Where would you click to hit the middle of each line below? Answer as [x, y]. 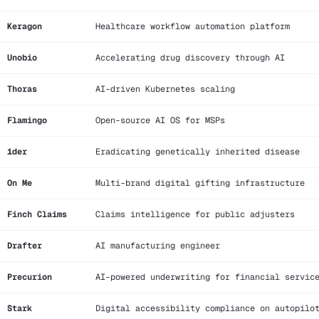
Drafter [25, 245]
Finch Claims [37, 214]
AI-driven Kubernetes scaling [165, 89]
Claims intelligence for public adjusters [195, 214]
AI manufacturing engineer [158, 245]
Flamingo [27, 120]
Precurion [30, 277]
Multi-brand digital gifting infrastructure [200, 183]
